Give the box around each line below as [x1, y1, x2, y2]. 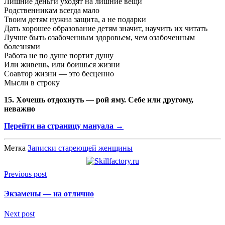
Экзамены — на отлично [4, 189, 94, 198]
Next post [4, 209, 35, 218]
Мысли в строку [4, 78, 60, 87]
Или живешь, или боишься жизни [4, 60, 120, 69]
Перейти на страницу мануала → [4, 122, 124, 131]
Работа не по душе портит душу [4, 51, 114, 60]
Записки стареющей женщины [28, 144, 133, 153]
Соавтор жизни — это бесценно [4, 69, 114, 78]
